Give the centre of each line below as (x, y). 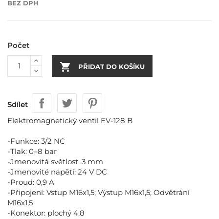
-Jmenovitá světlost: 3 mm (55, 161)
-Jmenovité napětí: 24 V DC (57, 172)
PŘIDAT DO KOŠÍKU (111, 66)
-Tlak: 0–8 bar (32, 151)
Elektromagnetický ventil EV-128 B (70, 120)
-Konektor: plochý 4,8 (46, 213)
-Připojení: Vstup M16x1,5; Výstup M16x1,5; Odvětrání (99, 192)
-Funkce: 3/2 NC (36, 141)
